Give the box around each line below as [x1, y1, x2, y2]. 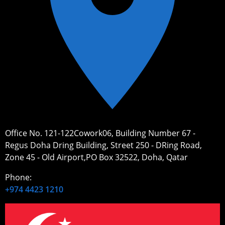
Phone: [5, 171, 34, 183]
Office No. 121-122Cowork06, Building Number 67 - [5, 127, 195, 139]
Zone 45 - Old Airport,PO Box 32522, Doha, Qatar [5, 151, 188, 163]
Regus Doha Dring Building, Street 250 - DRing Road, [5, 139, 202, 151]
